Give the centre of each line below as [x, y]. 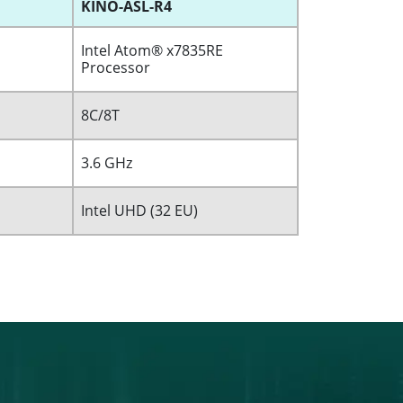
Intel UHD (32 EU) [139, 211]
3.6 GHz [107, 163]
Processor [116, 68]
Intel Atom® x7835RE [152, 51]
